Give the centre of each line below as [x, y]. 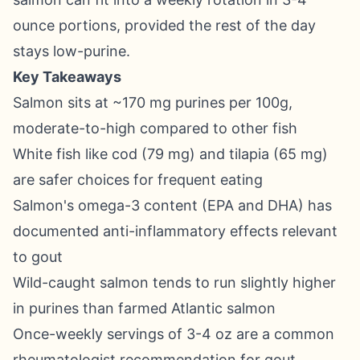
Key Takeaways [67, 77]
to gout [38, 257]
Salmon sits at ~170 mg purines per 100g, [153, 102]
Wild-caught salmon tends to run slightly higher [174, 282]
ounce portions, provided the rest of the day [164, 25]
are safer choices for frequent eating [138, 180]
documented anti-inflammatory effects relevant [175, 231]
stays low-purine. [72, 51]
